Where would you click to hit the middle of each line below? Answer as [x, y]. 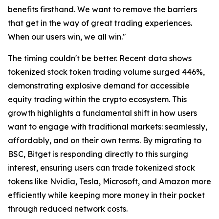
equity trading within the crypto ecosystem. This [97, 99]
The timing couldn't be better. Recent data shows [100, 58]
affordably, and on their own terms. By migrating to [105, 140]
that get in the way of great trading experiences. [100, 23]
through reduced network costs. [68, 209]
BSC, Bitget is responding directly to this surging [98, 154]
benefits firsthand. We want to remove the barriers [102, 9]
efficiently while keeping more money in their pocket [106, 195]
